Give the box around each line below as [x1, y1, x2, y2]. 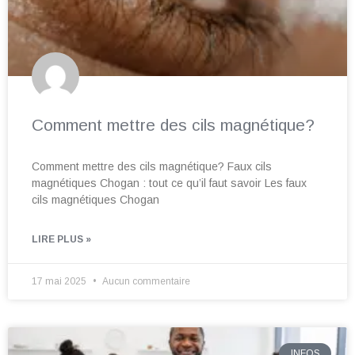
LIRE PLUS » [32, 234, 91, 246]
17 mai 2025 [32, 276, 89, 288]
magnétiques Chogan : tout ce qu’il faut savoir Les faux [32, 177, 307, 190]
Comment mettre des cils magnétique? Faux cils [32, 160, 272, 174]
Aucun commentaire [101, 276, 190, 288]
